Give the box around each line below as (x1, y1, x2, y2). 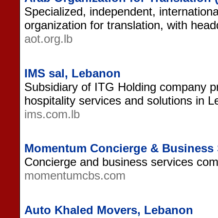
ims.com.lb (24, 107, 80, 121)
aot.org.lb (24, 32, 73, 45)
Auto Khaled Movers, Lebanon (24, 203, 193, 217)
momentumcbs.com (24, 169, 126, 182)
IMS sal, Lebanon (24, 66, 121, 80)
